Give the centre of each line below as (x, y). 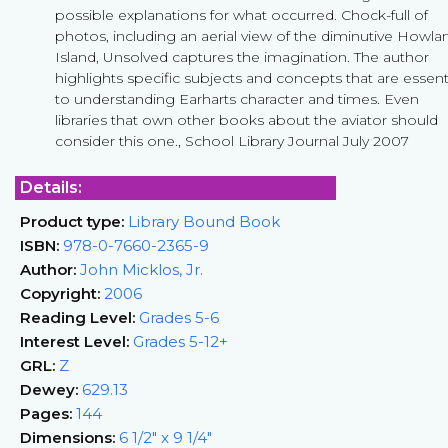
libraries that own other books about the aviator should (246, 119)
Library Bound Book (202, 221)
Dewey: (49, 389)
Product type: (72, 221)
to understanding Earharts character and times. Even (237, 98)
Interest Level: (74, 341)
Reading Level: (77, 317)
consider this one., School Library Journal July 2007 (232, 140)
